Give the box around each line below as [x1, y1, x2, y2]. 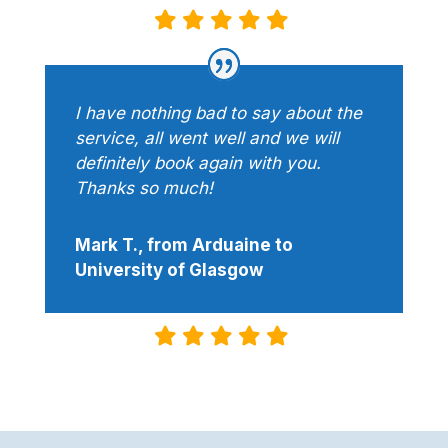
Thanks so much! [74, 178, 213, 199]
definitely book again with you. [74, 153, 321, 174]
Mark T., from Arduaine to [74, 235, 293, 256]
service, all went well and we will [74, 128, 339, 149]
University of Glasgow [74, 260, 263, 281]
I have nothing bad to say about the [74, 103, 362, 124]
